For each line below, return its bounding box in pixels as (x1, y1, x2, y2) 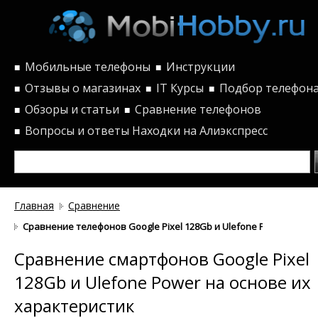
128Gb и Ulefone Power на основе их (14, 270, 311, 294)
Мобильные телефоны (25, 58, 150, 75)
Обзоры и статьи (25, 101, 119, 117)
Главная (14, 198, 54, 212)
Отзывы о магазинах (25, 79, 141, 96)
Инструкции (166, 58, 235, 75)
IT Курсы (156, 79, 204, 96)
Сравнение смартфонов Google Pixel (14, 246, 309, 270)
